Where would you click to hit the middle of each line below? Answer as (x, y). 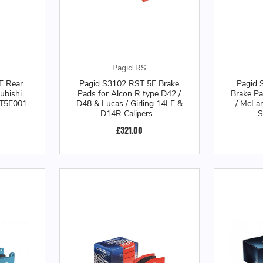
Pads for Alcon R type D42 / (129, 94)
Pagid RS (129, 68)
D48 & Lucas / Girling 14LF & (129, 104)
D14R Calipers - (129, 114)
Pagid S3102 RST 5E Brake (129, 84)
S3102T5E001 (129, 124)
